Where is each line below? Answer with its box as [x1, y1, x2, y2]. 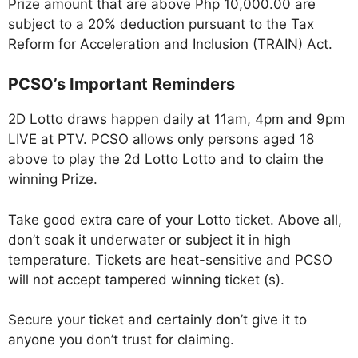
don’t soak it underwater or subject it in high [8, 231, 291, 248]
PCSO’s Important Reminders [8, 74, 235, 94]
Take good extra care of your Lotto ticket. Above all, [8, 211, 342, 228]
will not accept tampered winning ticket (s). [8, 271, 284, 288]
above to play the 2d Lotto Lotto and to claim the [8, 151, 324, 168]
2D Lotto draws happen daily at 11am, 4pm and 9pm [8, 111, 345, 128]
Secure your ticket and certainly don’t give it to [8, 312, 307, 328]
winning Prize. [8, 171, 97, 188]
